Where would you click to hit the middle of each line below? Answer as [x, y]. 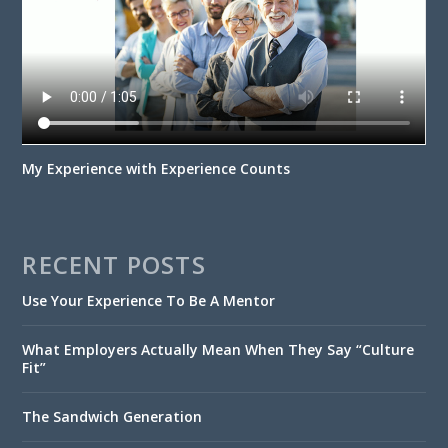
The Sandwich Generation [112, 417]
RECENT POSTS [114, 265]
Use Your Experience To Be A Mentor [149, 301]
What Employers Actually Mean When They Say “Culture [218, 350]
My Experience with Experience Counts [156, 169]
